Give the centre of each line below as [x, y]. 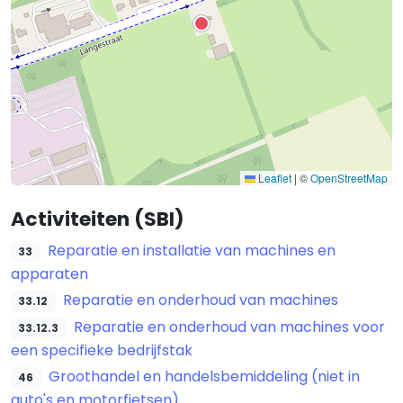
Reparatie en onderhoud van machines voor [229, 327]
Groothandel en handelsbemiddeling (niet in [204, 376]
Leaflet [273, 177]
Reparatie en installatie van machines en [191, 250]
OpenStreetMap [349, 177]
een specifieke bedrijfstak [102, 350]
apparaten [49, 273]
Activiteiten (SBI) [98, 219]
